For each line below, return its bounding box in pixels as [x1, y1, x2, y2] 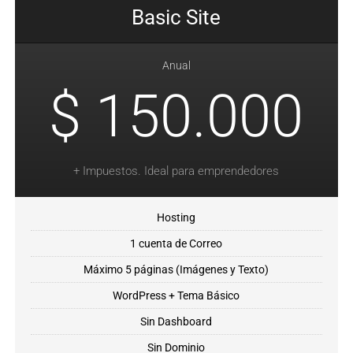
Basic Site [132, 5, 221, 29]
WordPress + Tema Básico [113, 288, 240, 302]
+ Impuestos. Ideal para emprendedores [73, 163, 280, 178]
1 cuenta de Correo [130, 236, 223, 250]
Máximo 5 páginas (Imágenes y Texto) [84, 262, 269, 276]
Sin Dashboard [140, 314, 213, 328]
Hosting [157, 210, 196, 224]
